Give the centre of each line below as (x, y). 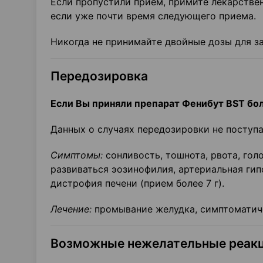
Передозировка (99, 76)
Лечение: (71, 209)
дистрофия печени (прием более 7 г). (137, 183)
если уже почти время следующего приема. (153, 16)
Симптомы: (77, 155)
